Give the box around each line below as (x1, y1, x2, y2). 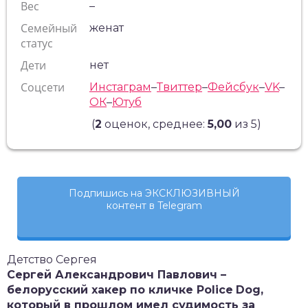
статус (21, 36, 53, 51)
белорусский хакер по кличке (7, 283, 197, 296)
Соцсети (21, 80, 65, 95)
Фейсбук (208, 80, 259, 93)
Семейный (21, 21, 77, 36)
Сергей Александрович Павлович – (7, 268, 226, 281)
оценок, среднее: (101, 118, 208, 131)
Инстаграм (89, 80, 151, 93)
